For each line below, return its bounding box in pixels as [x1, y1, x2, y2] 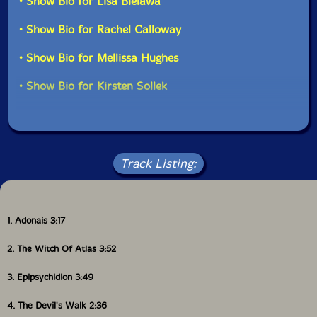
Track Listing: [120, 156, 197, 171]
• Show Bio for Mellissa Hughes [19, 51, 179, 64]
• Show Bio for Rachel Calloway [19, 23, 182, 36]
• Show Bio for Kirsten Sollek [19, 79, 168, 93]
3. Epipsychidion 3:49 [7, 272, 93, 282]
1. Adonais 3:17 [7, 215, 65, 226]
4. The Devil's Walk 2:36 [7, 300, 107, 311]
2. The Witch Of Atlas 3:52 [7, 243, 116, 254]
